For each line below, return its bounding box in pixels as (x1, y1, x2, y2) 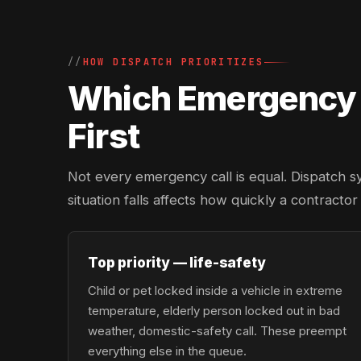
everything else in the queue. (88, 343, 247, 359)
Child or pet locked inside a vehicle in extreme (88, 283, 342, 298)
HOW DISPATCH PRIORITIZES (82, 56, 264, 68)
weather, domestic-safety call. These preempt (88, 323, 346, 338)
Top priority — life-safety (88, 254, 266, 271)
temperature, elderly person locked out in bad (88, 303, 340, 318)
